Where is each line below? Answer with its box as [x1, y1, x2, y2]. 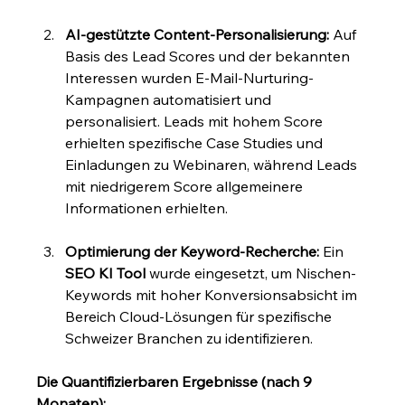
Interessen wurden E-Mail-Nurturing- [65, 69, 315, 88]
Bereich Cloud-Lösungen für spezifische [65, 307, 336, 326]
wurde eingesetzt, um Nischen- [146, 264, 357, 283]
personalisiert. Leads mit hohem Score [65, 112, 327, 131]
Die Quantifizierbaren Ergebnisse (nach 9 [36, 372, 316, 391]
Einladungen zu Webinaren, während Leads [65, 155, 362, 174]
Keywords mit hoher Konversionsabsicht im [65, 286, 362, 305]
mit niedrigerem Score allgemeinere [65, 177, 307, 196]
